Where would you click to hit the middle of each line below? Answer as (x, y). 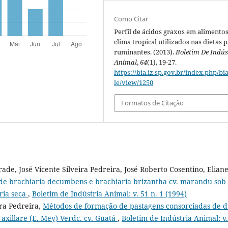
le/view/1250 (134, 83)
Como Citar (131, 19)
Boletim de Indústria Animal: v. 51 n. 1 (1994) (109, 193)
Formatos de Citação (153, 103)
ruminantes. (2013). (145, 52)
